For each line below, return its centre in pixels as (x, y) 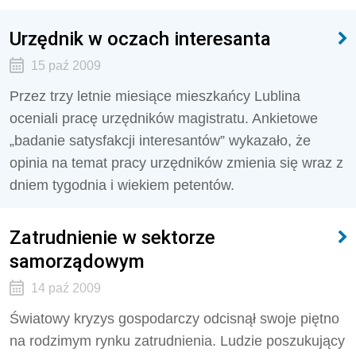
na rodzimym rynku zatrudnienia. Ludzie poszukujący (177, 341)
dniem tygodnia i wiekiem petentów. (122, 185)
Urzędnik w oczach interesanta (140, 39)
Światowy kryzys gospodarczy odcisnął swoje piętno (174, 319)
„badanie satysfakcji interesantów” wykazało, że (160, 141)
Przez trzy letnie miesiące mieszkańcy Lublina (155, 96)
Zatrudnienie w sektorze (112, 237)
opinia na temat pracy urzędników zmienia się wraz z (176, 163)
